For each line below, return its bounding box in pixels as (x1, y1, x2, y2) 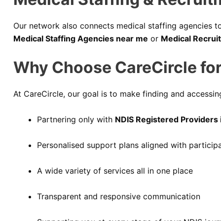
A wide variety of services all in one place (37, 165, 193, 176)
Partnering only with (37, 114, 115, 124)
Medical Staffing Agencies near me (13, 33, 148, 43)
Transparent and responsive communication (37, 191, 200, 201)
